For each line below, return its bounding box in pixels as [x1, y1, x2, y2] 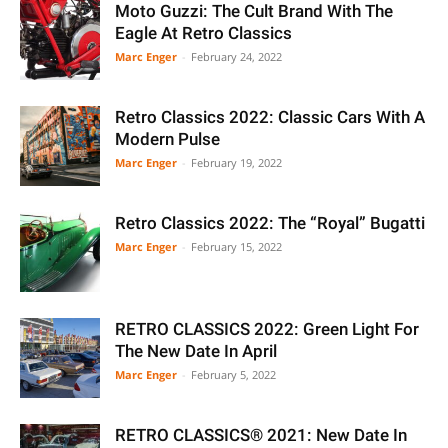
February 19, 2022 [191, 155, 282, 170]
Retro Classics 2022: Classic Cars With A [115, 107, 425, 127]
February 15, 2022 [191, 239, 282, 254]
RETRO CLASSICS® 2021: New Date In [115, 425, 407, 445]
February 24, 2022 [191, 49, 282, 64]
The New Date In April [115, 341, 277, 361]
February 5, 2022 [191, 367, 276, 382]
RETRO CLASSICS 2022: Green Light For [115, 319, 419, 339]
